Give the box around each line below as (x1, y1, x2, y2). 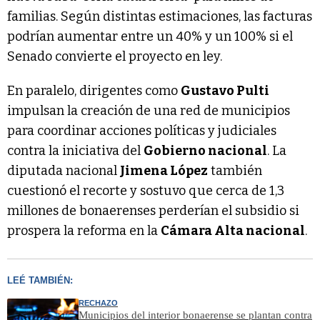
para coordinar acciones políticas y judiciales (7, 123, 276, 139)
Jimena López (120, 163, 208, 179)
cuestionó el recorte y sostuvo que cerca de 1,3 (7, 183, 284, 199)
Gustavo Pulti (181, 83, 269, 99)
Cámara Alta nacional (161, 223, 305, 239)
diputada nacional (7, 163, 120, 179)
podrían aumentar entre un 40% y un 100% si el (7, 29, 293, 45)
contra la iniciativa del (7, 143, 144, 159)
